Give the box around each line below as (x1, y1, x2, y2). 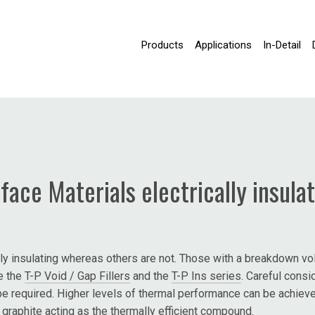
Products (141, 38, 184, 51)
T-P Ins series (172, 269, 241, 283)
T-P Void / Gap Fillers (25, 269, 130, 283)
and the (130, 269, 172, 283)
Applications (195, 38, 252, 51)
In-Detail (263, 38, 302, 51)
